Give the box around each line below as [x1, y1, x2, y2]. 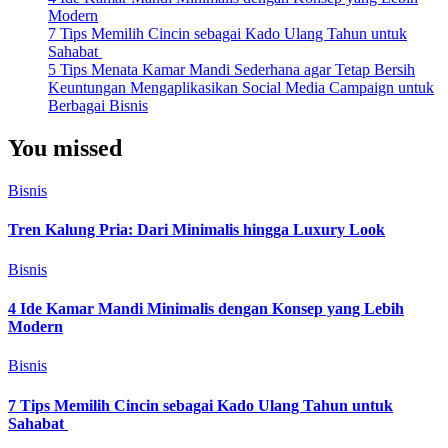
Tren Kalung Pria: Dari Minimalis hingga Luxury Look [8, 221, 385, 239]
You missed [8, 135, 122, 162]
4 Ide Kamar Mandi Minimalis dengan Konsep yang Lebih [8, 300, 404, 317]
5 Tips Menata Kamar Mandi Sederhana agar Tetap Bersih [48, 61, 415, 79]
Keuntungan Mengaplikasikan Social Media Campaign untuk [48, 79, 434, 97]
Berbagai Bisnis [48, 97, 148, 115]
